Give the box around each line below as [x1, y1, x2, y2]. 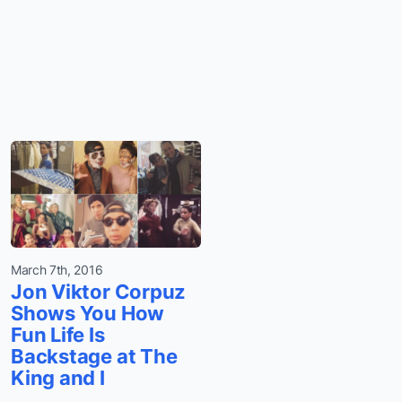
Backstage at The [11, 345, 178, 369]
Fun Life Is [11, 323, 105, 347]
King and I [11, 366, 105, 390]
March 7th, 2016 [11, 262, 103, 278]
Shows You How [11, 301, 165, 326]
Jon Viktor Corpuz [11, 280, 187, 304]
